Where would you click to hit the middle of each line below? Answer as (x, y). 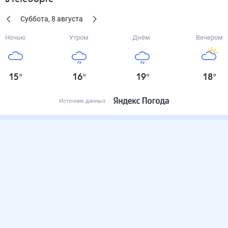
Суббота (34, 19)
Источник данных (82, 101)
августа (70, 19)
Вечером (209, 37)
